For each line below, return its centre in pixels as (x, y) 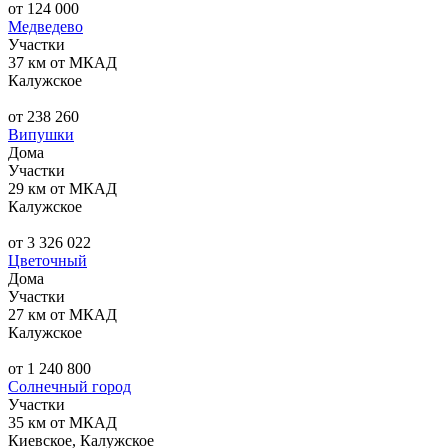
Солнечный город (69, 386)
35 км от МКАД (62, 422)
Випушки (41, 134)
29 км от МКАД (62, 188)
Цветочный (47, 260)
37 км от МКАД (62, 62)
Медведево (45, 26)
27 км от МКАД (62, 314)
